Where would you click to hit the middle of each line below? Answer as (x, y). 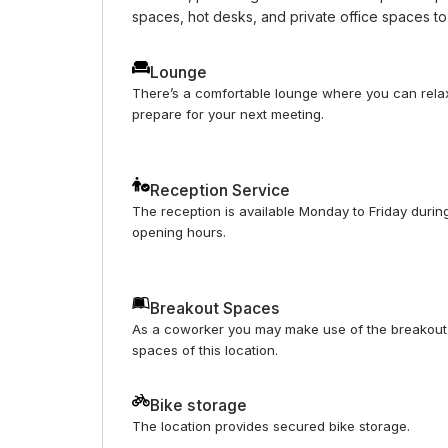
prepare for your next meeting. (228, 113)
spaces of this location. (205, 350)
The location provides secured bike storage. (271, 426)
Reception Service (219, 191)
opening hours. (179, 232)
